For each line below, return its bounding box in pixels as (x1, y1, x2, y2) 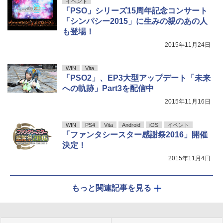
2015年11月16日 (165, 98, 211, 105)
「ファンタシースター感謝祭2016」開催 (62, 130, 208, 139)
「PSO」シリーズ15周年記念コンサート (62, 6, 208, 15)
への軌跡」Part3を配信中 (62, 84, 154, 93)
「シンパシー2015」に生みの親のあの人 (62, 16, 208, 25)
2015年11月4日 (168, 154, 211, 162)
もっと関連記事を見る (72, 183, 151, 192)
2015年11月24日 (165, 41, 211, 48)
